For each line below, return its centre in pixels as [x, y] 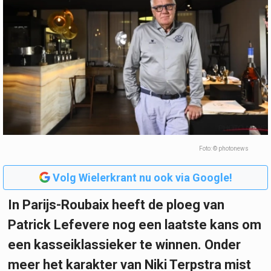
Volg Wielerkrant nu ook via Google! [142, 177]
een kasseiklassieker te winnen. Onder [124, 244]
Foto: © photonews [224, 148]
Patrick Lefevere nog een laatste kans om [135, 224]
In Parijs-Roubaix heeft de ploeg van [116, 204]
